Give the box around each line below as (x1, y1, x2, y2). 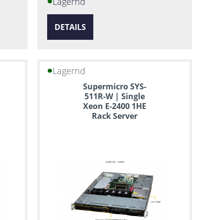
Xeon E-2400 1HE (83, 100, 147, 111)
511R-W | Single (84, 90, 145, 102)
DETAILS (55, 21, 86, 32)
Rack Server (92, 110, 138, 121)
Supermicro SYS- (83, 81, 147, 92)
